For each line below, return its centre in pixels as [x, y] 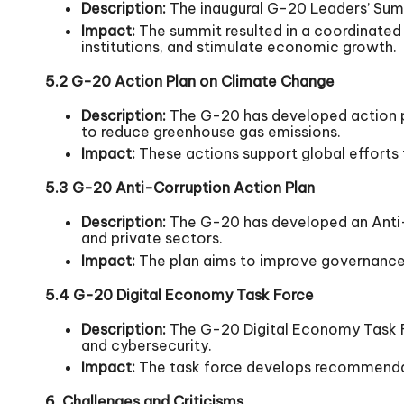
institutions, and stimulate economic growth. [239, 46]
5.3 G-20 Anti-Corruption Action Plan [180, 188]
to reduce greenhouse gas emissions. [211, 131]
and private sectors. [152, 239]
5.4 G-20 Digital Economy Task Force [179, 294]
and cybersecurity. [147, 345]
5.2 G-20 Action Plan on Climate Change [190, 81]
